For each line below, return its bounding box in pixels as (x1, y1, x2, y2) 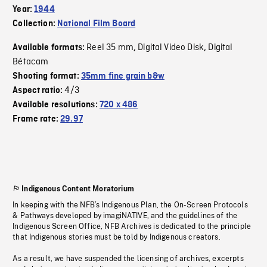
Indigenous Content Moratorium (21, 185, 134, 194)
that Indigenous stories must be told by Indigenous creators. (13, 233, 221, 242)
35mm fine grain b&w (80, 72, 164, 82)
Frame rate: (13, 114, 61, 125)
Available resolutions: (13, 100, 100, 110)
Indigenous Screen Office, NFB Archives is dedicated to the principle (13, 222, 252, 231)
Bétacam (13, 56, 49, 69)
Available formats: (13, 43, 87, 53)
